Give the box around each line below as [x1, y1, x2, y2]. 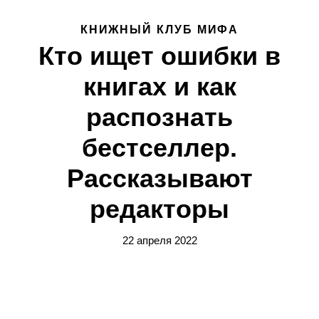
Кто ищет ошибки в [38, 41, 281, 70]
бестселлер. [82, 133, 237, 162]
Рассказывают [66, 164, 253, 193]
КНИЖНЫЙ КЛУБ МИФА [80, 23, 239, 36]
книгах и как [83, 72, 236, 101]
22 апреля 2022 [122, 234, 197, 246]
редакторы [90, 194, 229, 224]
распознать [86, 103, 233, 132]
